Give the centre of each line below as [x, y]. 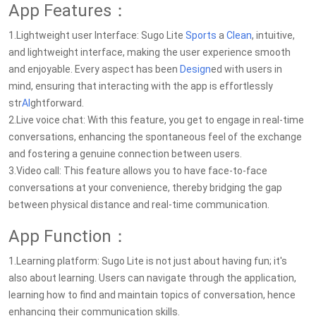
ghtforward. [57, 103]
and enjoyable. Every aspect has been [94, 69]
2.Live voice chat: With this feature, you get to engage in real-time [156, 120]
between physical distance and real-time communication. [139, 205]
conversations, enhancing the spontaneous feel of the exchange [155, 137]
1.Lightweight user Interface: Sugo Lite [97, 35]
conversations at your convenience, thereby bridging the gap [145, 188]
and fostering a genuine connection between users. [125, 154]
